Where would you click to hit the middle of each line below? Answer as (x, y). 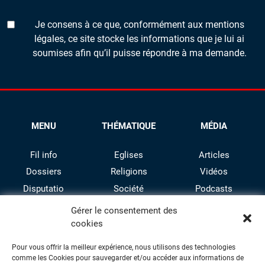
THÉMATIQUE (129, 126)
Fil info (43, 155)
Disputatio (44, 188)
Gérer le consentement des (124, 211)
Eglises (129, 155)
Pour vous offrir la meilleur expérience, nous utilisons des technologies (124, 247)
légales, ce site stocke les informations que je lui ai (139, 39)
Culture (129, 205)
